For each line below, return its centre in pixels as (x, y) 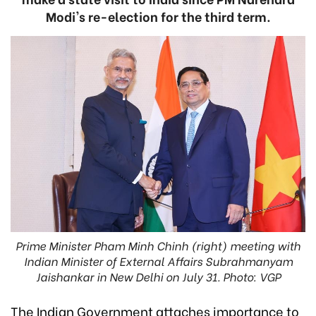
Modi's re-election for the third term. (158, 16)
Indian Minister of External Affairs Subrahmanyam (158, 261)
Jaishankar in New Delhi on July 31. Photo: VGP (158, 276)
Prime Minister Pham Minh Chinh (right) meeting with (158, 245)
